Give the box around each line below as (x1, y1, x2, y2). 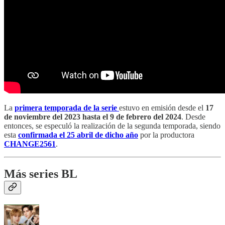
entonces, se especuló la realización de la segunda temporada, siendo (4, 121, 220, 130)
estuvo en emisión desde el (119, 103, 205, 112)
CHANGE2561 (4, 139, 56, 148)
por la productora (138, 130, 194, 139)
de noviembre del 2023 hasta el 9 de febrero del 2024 (4, 112, 181, 121)
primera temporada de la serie (15, 103, 117, 112)
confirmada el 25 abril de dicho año (18, 130, 138, 139)
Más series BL (4, 167, 77, 181)
